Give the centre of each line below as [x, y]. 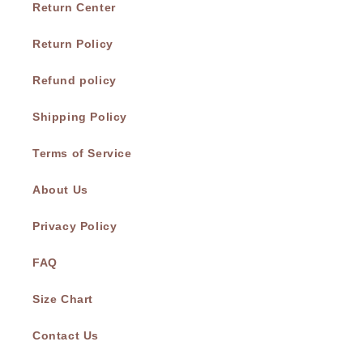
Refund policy [75, 80]
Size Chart [63, 299]
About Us [60, 189]
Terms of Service [82, 153]
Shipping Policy [80, 116]
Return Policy [73, 43]
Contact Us [66, 335]
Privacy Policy [75, 226]
